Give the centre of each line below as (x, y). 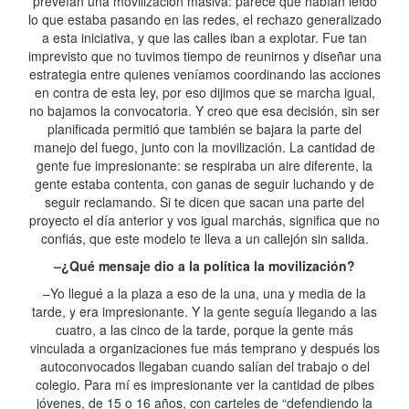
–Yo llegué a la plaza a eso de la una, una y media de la (204, 293)
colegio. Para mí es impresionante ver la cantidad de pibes (204, 384)
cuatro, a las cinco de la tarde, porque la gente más (204, 330)
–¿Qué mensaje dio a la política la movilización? (204, 266)
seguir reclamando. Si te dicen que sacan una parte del (204, 202)
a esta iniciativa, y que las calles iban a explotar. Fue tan (204, 37)
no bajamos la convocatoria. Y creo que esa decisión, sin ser (204, 110)
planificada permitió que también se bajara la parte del (204, 129)
